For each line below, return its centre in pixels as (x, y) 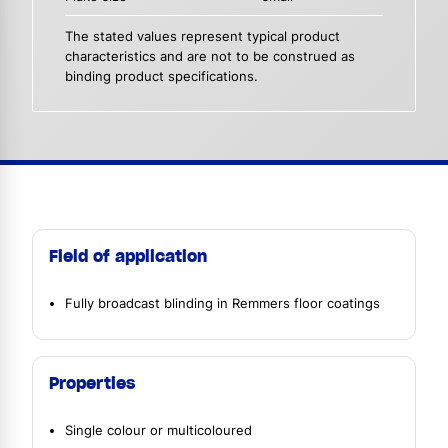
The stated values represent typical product (202, 36)
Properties (92, 383)
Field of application (128, 255)
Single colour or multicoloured (158, 431)
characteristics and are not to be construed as (210, 56)
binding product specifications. (161, 76)
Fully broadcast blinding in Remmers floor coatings (222, 303)
